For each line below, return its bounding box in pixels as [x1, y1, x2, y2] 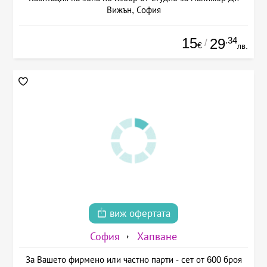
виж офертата [107, 207, 170, 219]
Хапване [137, 230, 177, 243]
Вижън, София [106, 5, 161, 15]
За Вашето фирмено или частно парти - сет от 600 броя [25, 254, 242, 265]
